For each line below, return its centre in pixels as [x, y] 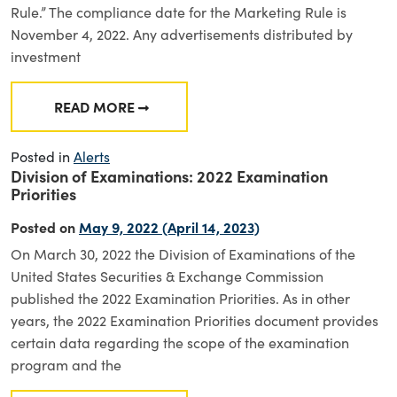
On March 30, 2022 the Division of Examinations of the [183, 254]
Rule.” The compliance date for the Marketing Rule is [179, 12]
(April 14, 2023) [209, 227]
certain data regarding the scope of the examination [180, 343]
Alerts [92, 156]
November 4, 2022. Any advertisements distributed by [182, 34]
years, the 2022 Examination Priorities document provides [195, 320]
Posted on [45, 227]
